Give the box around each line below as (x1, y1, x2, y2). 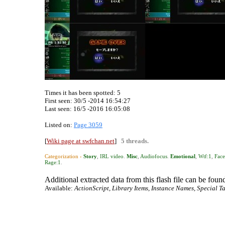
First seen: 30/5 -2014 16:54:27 (45, 97, 131, 104)
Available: (45, 184, 74, 192)
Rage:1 (45, 159, 61, 165)
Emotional (170, 153, 195, 159)
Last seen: (45, 105, 73, 113)
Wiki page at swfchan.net (47, 137, 115, 145)
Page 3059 (74, 121, 102, 129)
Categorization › (45, 153, 82, 159)
